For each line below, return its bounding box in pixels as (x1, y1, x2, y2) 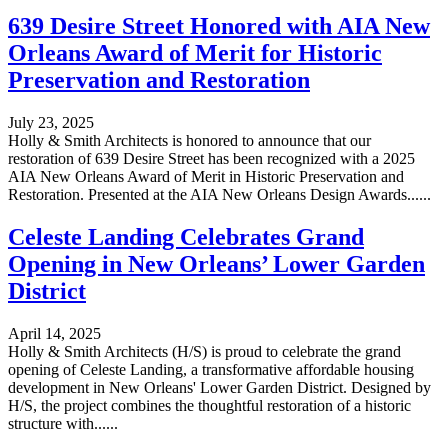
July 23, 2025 (8, 114, 94, 132)
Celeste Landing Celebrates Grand (8, 224, 364, 250)
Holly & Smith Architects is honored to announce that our (8, 132, 371, 150)
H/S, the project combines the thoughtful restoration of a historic (8, 396, 411, 414)
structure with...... (8, 414, 118, 432)
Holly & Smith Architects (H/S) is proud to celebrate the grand (8, 342, 401, 360)
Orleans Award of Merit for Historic (8, 40, 382, 67)
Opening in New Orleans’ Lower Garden (8, 251, 425, 277)
